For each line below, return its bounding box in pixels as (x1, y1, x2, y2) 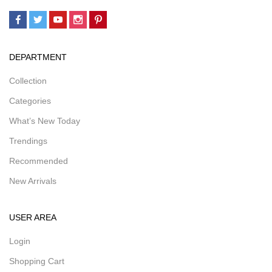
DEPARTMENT (9, 52, 67, 62)
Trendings (9, 136, 47, 146)
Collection (9, 76, 47, 86)
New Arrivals (9, 176, 56, 186)
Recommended (9, 156, 68, 166)
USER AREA (9, 212, 56, 222)
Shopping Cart (9, 256, 64, 266)
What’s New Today (9, 116, 80, 126)
